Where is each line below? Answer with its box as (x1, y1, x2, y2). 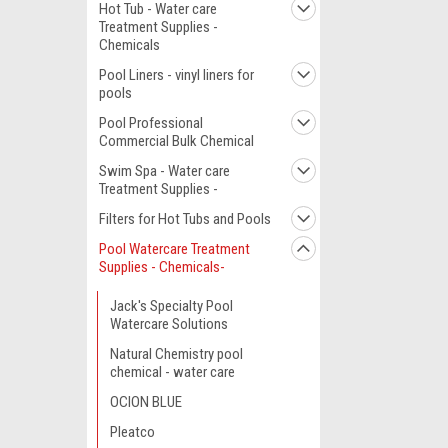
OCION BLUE (110, 393, 182, 411)
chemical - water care (110, 363, 235, 381)
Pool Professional (99, 114, 203, 132)
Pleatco (110, 423, 155, 441)
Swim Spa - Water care (99, 162, 230, 180)
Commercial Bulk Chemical (99, 132, 254, 150)
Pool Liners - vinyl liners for (99, 66, 254, 84)
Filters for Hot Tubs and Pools (99, 210, 271, 228)
